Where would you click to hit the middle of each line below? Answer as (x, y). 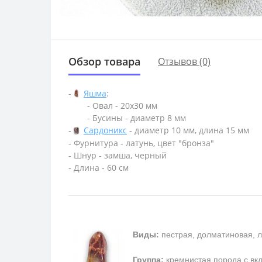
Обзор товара (104, 61)
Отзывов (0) (184, 62)
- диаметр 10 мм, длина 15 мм (188, 130)
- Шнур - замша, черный (118, 156)
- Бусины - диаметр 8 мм (137, 118)
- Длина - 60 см (99, 168)
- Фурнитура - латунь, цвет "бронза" (141, 143)
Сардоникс (105, 130)
